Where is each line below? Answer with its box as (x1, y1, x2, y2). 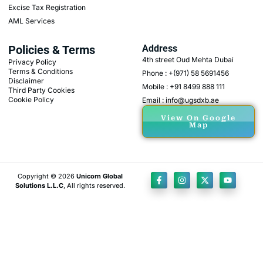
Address (142, 43, 178, 55)
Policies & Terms (8, 43, 95, 58)
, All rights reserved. (63, 181, 125, 190)
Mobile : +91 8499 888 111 (142, 82, 225, 92)
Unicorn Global (76, 172, 123, 181)
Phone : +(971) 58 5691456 (142, 69, 230, 78)
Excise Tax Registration (8, 3, 86, 12)
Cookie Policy (8, 95, 54, 104)
